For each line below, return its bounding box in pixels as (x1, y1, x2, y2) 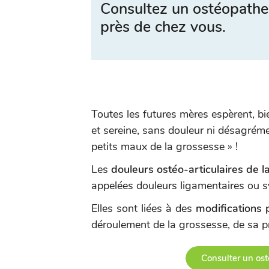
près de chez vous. (100, 17, 226, 37)
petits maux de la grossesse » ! (91, 139, 238, 154)
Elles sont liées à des (91, 201, 196, 216)
